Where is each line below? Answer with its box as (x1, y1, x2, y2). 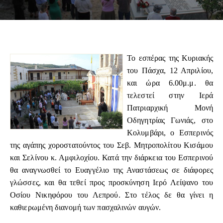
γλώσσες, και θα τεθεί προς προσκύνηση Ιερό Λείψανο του (10, 178, 213, 187)
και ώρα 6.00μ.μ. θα (127, 79, 213, 88)
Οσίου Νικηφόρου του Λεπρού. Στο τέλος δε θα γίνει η (10, 191, 213, 200)
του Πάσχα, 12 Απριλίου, (127, 66, 213, 75)
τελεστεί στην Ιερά (127, 91, 213, 100)
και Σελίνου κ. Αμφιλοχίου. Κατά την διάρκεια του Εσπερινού (10, 153, 213, 162)
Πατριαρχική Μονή (127, 104, 213, 112)
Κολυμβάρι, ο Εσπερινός (127, 128, 213, 137)
